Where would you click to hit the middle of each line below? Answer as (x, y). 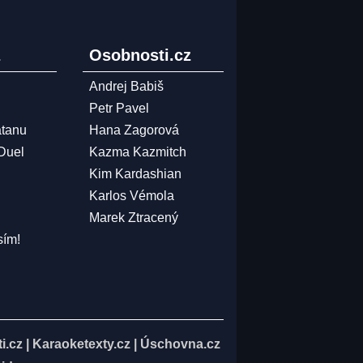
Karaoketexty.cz (81, 344)
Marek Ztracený (133, 218)
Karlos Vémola (131, 196)
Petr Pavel (119, 108)
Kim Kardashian (135, 174)
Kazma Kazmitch (137, 152)
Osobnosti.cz (140, 55)
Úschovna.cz (180, 344)
